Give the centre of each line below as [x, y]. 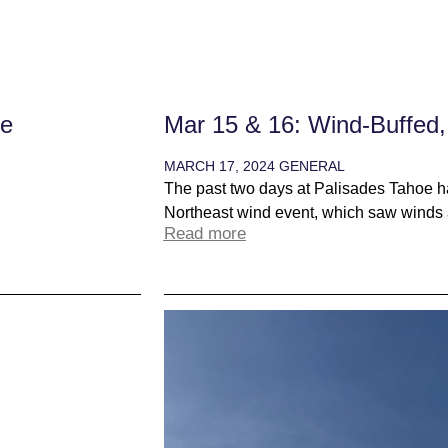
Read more [204, 234]
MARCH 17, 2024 [221, 166]
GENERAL [311, 166]
